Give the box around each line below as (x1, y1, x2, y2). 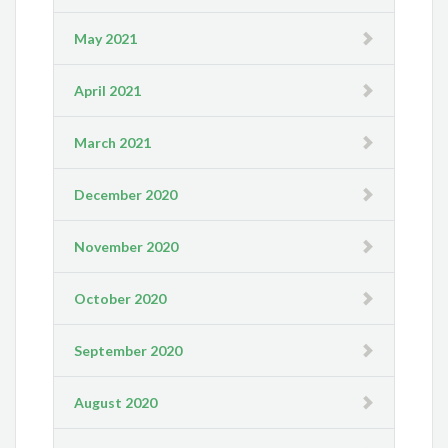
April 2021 (74, 81, 142, 99)
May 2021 (74, 29, 138, 47)
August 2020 (74, 393, 158, 411)
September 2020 (74, 341, 183, 359)
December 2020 (74, 185, 178, 203)
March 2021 (74, 133, 152, 151)
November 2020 (74, 237, 179, 255)
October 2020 (74, 289, 167, 307)
